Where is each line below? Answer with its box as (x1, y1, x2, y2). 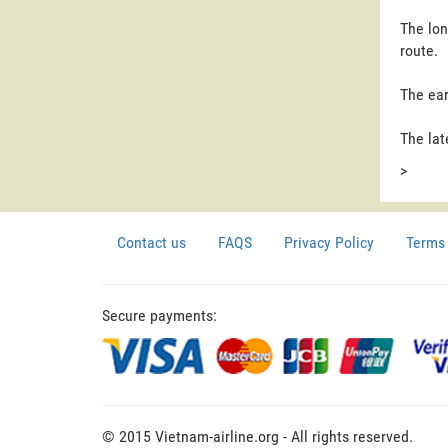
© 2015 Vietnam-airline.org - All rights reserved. (102, 426, 413, 446)
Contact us (117, 232, 186, 252)
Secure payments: (102, 305, 217, 325)
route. (399, 40, 438, 60)
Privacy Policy (284, 232, 374, 252)
